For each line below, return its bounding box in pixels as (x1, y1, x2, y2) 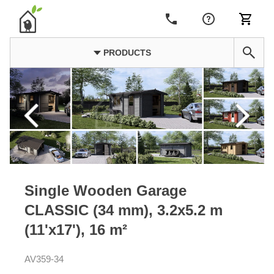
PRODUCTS (100, 48, 151, 57)
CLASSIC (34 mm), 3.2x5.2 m (24, 201, 223, 218)
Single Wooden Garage (24, 182, 187, 199)
